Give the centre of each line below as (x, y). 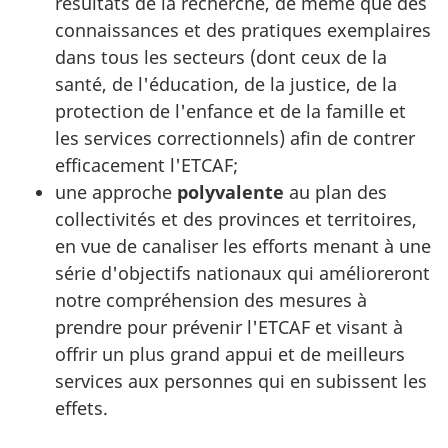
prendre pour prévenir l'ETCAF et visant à (229, 326)
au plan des (335, 191)
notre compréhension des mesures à (211, 299)
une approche (116, 191)
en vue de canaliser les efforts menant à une (243, 245)
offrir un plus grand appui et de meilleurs (230, 353)
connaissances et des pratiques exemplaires (243, 29)
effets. (81, 407)
